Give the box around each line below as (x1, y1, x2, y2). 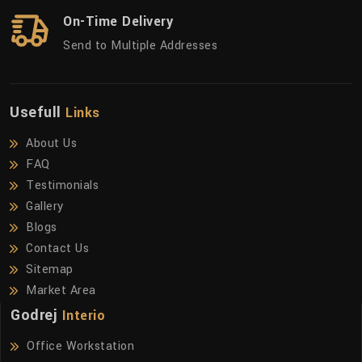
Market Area (26, 281, 96, 299)
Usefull (10, 101, 65, 123)
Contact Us (26, 239, 89, 257)
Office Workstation (27, 337, 134, 355)
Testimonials (26, 176, 99, 194)
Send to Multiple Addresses (63, 36, 217, 54)
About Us (26, 134, 77, 152)
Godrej (11, 304, 62, 326)
